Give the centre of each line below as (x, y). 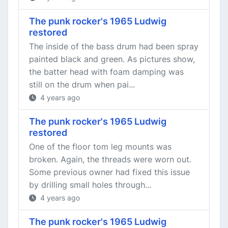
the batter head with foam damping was (106, 72)
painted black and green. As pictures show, (112, 59)
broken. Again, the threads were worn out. (110, 159)
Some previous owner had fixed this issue (109, 172)
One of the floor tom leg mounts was (100, 147)
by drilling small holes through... (90, 185)
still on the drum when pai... (82, 84)
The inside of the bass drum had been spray (114, 46)
